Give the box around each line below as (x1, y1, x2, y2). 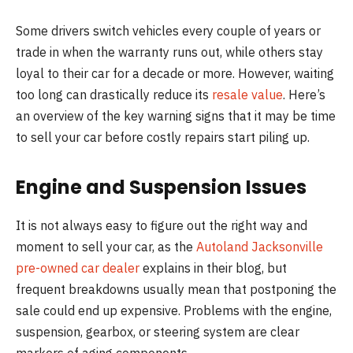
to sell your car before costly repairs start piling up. (16, 129, 310, 145)
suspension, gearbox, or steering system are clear (16, 324, 299, 340)
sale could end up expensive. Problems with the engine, (16, 303, 332, 319)
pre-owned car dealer (16, 260, 139, 277)
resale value (212, 87, 283, 102)
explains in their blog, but (139, 260, 287, 277)
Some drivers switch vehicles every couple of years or (16, 23, 321, 39)
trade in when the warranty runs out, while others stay (16, 44, 323, 60)
